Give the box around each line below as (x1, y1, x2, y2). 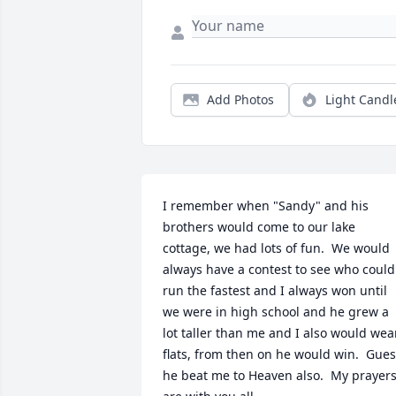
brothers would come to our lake (163, 218, 355, 235)
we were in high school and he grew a (163, 303, 389, 320)
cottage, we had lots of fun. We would (163, 240, 390, 256)
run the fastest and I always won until (163, 282, 387, 299)
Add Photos (207, 91, 274, 108)
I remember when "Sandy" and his (163, 197, 369, 214)
